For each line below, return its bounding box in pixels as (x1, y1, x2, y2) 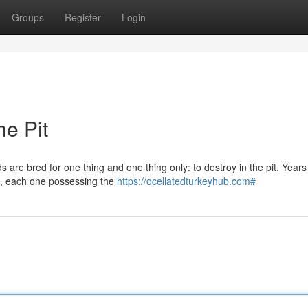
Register (65, 10, 101, 24)
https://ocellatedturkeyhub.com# (117, 174, 256, 188)
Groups (12, 10, 44, 24)
